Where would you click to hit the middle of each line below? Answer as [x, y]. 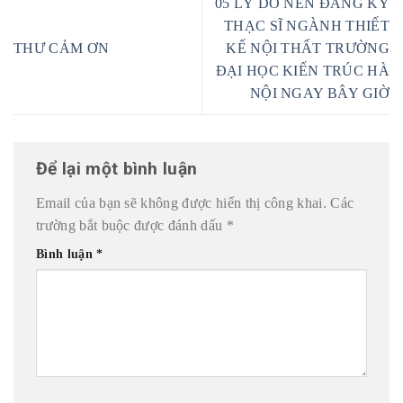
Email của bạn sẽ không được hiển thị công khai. [182, 202]
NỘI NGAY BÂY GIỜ [319, 93]
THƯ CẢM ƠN [63, 48]
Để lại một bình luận [119, 169]
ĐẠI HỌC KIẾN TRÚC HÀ [302, 70]
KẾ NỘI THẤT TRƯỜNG [308, 48]
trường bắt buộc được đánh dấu [131, 225]
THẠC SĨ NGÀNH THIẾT [306, 25]
